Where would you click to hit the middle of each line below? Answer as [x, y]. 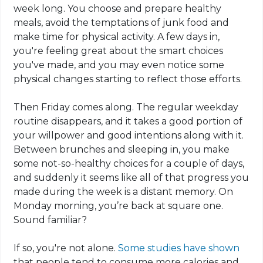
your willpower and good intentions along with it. [129, 136]
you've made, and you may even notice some [119, 65]
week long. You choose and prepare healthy [118, 9]
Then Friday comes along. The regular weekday [126, 107]
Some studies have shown [179, 248]
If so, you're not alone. [66, 248]
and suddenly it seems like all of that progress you [131, 178]
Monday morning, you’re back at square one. [119, 206]
